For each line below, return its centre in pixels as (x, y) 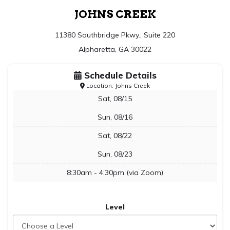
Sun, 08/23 (115, 154)
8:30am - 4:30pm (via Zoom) (115, 172)
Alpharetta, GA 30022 (115, 49)
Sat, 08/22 (115, 136)
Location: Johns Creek (117, 85)
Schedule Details (119, 75)
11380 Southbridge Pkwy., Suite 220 (115, 35)
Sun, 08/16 (115, 117)
